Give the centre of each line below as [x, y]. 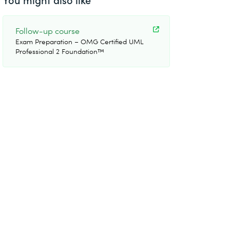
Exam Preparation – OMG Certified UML [80, 41]
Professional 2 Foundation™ [60, 51]
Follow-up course [47, 30]
